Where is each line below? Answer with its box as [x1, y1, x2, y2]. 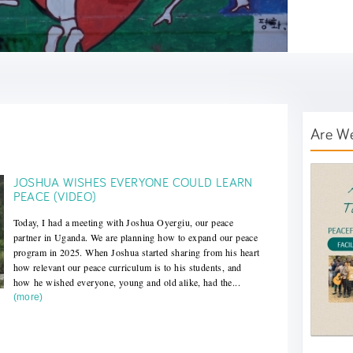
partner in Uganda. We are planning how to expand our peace [13, 230, 258, 243]
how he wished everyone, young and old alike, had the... [13, 275, 240, 288]
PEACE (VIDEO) [13, 188, 97, 204]
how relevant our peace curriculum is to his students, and [13, 260, 242, 273]
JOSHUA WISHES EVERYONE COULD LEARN [13, 173, 253, 190]
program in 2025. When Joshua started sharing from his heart [13, 245, 260, 258]
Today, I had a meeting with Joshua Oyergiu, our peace [13, 215, 234, 229]
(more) [13, 291, 43, 303]
